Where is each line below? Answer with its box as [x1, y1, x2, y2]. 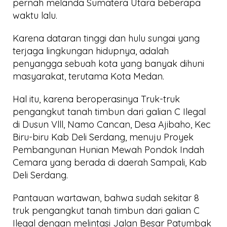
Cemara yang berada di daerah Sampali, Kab [13, 156, 207, 168]
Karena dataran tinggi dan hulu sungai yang [13, 32, 200, 44]
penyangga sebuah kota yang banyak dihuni [13, 57, 204, 69]
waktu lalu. [13, 9, 57, 21]
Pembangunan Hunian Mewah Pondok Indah [13, 143, 204, 156]
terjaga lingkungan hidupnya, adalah [13, 45, 169, 57]
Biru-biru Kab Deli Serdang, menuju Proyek [13, 131, 194, 143]
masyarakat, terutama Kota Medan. [13, 70, 164, 82]
